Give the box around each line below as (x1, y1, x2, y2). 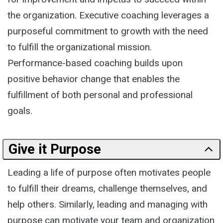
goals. (7, 105, 32, 116)
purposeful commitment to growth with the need (7, 25, 208, 37)
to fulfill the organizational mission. (7, 41, 152, 53)
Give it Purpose (8, 141, 101, 157)
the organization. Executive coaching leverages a (7, 9, 209, 21)
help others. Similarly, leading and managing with (7, 198, 208, 210)
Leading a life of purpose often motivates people (7, 166, 211, 178)
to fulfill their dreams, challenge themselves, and (7, 182, 207, 194)
